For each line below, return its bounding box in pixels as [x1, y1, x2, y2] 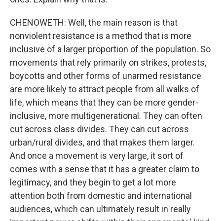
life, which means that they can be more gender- [10, 97, 198, 108]
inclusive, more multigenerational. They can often [10, 110, 202, 121]
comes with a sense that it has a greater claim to [10, 164, 199, 174]
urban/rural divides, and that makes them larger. [10, 137, 195, 147]
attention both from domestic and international [10, 190, 192, 201]
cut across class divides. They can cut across [10, 124, 189, 134]
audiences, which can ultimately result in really [10, 204, 191, 214]
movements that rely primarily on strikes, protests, [10, 57, 206, 68]
